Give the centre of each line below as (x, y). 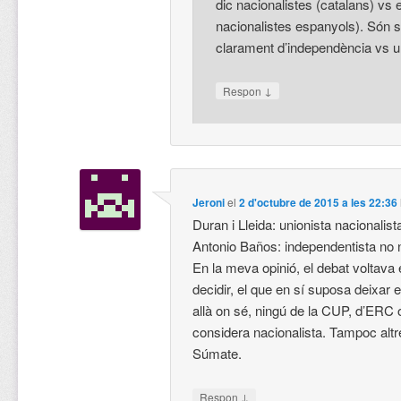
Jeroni (209, 202)
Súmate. (218, 353)
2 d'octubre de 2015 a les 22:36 (319, 202)
